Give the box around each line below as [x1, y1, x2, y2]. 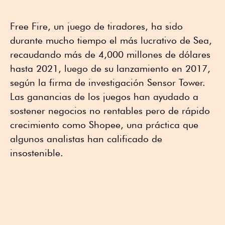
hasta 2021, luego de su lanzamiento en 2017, [10, 62, 210, 74]
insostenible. [10, 147, 63, 158]
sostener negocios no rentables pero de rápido [10, 104, 210, 116]
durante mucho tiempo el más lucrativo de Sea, [10, 34, 212, 46]
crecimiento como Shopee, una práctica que [10, 119, 198, 130]
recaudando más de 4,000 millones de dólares [10, 48, 210, 60]
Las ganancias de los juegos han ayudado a [10, 90, 198, 102]
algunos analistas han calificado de [10, 133, 162, 144]
